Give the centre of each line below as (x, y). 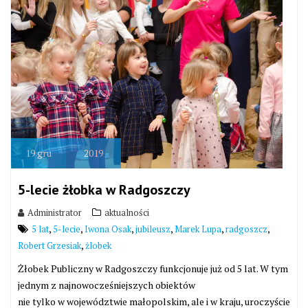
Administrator (55, 212)
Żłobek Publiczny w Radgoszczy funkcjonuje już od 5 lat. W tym (153, 268)
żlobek (98, 245)
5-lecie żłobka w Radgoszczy (104, 189)
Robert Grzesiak (49, 245)
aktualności (127, 212)
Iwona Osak (108, 229)
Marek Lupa (198, 229)
